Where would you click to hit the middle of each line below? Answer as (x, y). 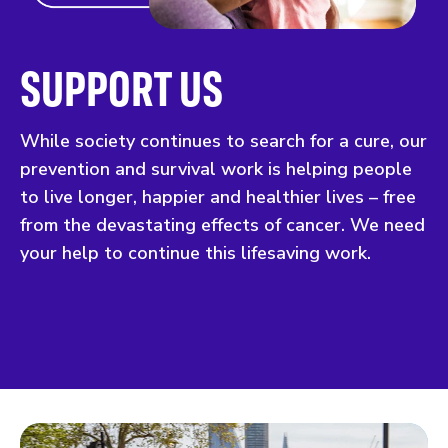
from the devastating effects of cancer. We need (222, 224)
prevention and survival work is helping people (216, 168)
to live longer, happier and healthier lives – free (218, 196)
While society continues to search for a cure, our (223, 140)
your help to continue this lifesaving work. (195, 252)
